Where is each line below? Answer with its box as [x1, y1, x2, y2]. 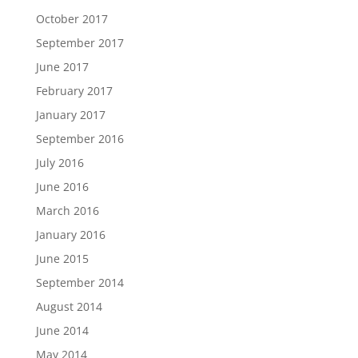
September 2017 [35, 35, 124, 50]
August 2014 [35, 299, 102, 314]
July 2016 [35, 155, 84, 170]
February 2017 [35, 83, 113, 98]
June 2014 [35, 323, 89, 338]
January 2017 [35, 107, 105, 122]
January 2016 [35, 227, 105, 242]
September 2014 [35, 275, 124, 290]
